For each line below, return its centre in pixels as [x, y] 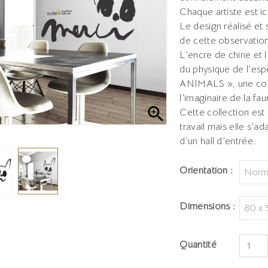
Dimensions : [208, 206]
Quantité [198, 245]
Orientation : [206, 170]
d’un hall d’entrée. [218, 141]
